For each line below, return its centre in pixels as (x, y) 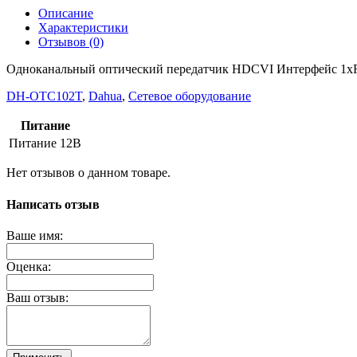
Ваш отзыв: (37, 297)
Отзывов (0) (71, 42)
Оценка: (29, 266)
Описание (66, 14)
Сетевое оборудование (190, 96)
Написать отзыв (53, 204)
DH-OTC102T (44, 96)
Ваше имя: (35, 235)
